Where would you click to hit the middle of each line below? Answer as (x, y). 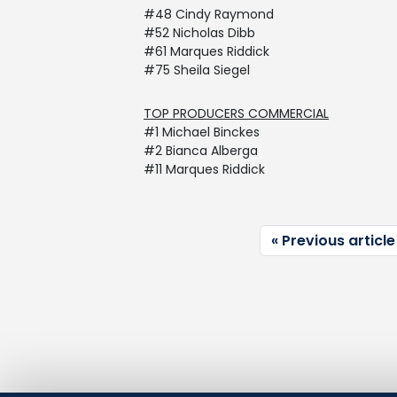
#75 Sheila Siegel (197, 70)
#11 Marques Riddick (204, 169)
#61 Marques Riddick (206, 51)
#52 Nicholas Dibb (199, 33)
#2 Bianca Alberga (201, 151)
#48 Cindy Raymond (209, 14)
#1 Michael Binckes (202, 132)
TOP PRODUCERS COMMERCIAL (236, 113)
